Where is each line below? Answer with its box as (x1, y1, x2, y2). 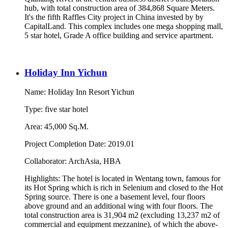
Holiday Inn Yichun (24, 67, 107, 78)
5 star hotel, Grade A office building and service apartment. (24, 31, 215, 40)
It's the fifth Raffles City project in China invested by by (24, 12, 204, 21)
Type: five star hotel (24, 105, 88, 114)
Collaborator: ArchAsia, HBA (24, 157, 121, 166)
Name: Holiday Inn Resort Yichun (24, 88, 134, 97)
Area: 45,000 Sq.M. (24, 122, 89, 131)
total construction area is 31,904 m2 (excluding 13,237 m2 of (24, 211, 220, 220)
